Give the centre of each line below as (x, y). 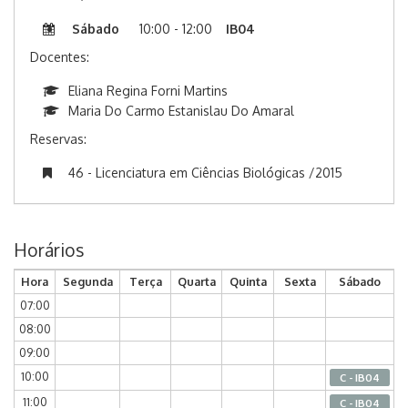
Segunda (87, 282)
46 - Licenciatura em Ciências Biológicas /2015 (205, 173)
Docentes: (60, 57)
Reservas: (58, 139)
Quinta (248, 282)
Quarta (196, 282)
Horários (49, 250)
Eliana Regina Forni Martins (148, 91)
